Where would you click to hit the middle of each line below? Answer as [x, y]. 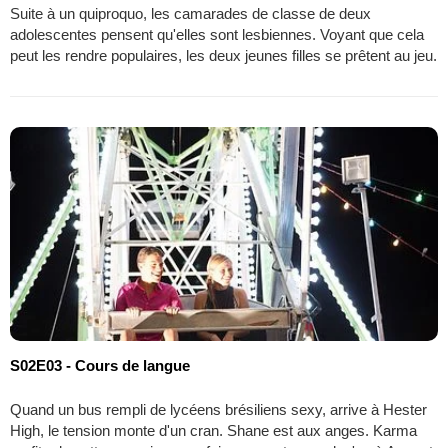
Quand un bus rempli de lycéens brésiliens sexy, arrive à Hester [218, 409]
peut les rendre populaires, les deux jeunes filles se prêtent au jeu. [223, 55]
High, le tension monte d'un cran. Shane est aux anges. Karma [213, 430]
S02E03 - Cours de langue [100, 365]
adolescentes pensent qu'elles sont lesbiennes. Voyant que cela [217, 34]
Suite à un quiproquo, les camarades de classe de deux [190, 13]
